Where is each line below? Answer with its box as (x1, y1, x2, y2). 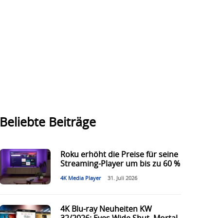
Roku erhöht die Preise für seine (60, 151, 178, 159)
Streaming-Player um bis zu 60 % (60, 160, 180, 168)
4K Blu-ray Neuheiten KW (60, 205, 152, 214)
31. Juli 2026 (107, 176, 137, 182)
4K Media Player (60, 176, 101, 182)
